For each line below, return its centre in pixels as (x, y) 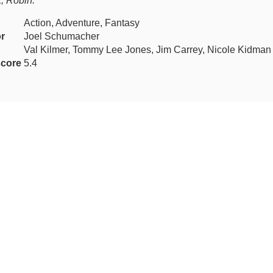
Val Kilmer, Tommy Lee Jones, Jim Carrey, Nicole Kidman (148, 50)
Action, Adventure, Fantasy (82, 23)
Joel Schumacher (62, 36)
